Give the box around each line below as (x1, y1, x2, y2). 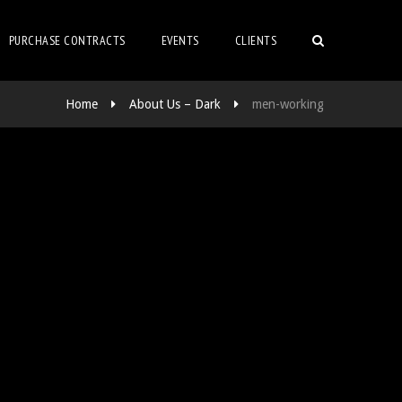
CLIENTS (234, 32, 276, 48)
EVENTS (161, 32, 199, 48)
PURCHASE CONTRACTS (8, 32, 126, 48)
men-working (252, 97, 324, 111)
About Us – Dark (129, 97, 221, 111)
